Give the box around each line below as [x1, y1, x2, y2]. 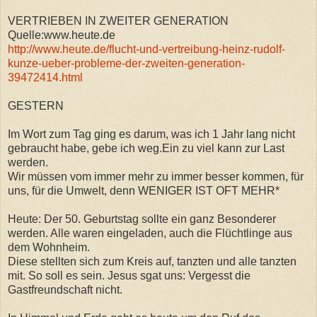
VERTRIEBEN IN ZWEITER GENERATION [8, 14, 229, 27]
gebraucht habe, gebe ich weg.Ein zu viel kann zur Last [8, 142, 284, 154]
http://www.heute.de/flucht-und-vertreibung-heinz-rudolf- [8, 42, 285, 55]
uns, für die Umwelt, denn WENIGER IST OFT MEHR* [8, 184, 279, 197]
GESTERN [8, 99, 64, 112]
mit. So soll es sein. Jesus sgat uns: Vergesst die [8, 269, 250, 282]
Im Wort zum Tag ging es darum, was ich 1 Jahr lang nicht [8, 127, 295, 140]
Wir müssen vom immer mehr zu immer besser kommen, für [8, 170, 304, 183]
